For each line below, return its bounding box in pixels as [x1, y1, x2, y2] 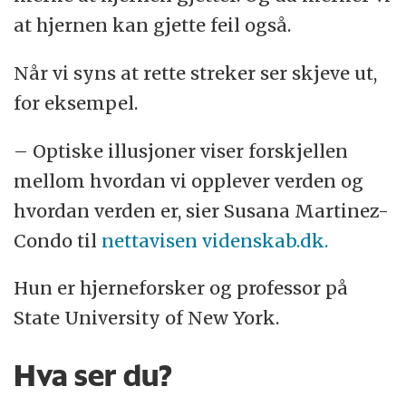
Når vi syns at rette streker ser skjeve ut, [14, 61, 378, 84]
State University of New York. [14, 306, 280, 330]
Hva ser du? [14, 356, 173, 393]
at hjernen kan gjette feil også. [14, 13, 292, 36]
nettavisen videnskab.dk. [101, 228, 329, 252]
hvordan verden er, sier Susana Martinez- [14, 198, 390, 222]
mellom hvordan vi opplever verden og [14, 169, 364, 192]
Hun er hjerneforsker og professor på [14, 276, 349, 300]
